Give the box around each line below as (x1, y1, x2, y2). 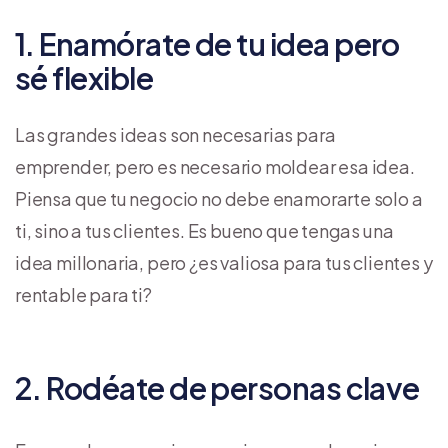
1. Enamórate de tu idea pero (15, 24, 400, 63)
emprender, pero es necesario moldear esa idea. (15, 154, 415, 178)
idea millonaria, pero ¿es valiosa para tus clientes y (15, 250, 433, 274)
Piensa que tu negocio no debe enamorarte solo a (15, 186, 423, 210)
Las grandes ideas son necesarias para (15, 122, 336, 146)
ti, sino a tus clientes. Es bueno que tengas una (15, 218, 394, 242)
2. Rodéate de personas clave (15, 368, 420, 407)
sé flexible (15, 58, 154, 97)
